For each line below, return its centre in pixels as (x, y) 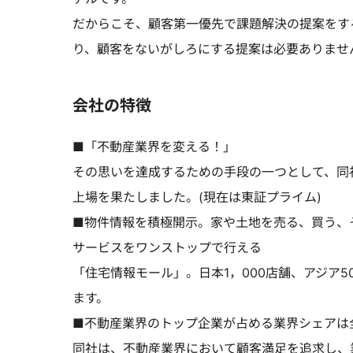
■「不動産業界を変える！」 (154, 147)
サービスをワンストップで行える (167, 247)
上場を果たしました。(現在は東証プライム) (197, 197)
